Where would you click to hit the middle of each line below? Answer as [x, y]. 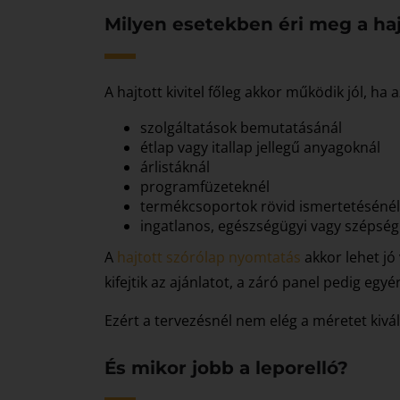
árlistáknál [175, 167]
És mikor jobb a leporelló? [226, 368]
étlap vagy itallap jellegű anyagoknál [260, 147]
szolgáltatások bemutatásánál [241, 128]
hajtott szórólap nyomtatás [209, 257]
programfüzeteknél [205, 187]
